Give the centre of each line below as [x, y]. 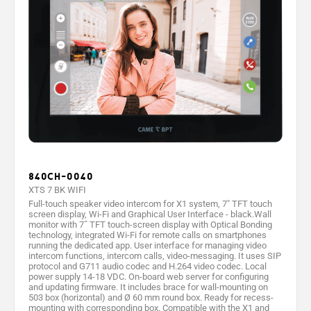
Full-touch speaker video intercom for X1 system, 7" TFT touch [150, 203]
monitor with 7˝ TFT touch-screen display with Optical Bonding [150, 224]
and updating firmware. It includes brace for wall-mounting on [148, 287]
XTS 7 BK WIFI [57, 190]
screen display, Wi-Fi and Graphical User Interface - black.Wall [150, 214]
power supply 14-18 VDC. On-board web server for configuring [149, 276]
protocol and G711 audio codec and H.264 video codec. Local [148, 266]
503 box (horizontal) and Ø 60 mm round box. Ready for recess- [151, 297]
